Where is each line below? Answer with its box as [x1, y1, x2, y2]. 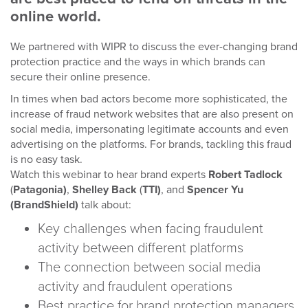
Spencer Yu [187, 182, 243, 197]
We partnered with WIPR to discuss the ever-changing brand [10, 39, 298, 54]
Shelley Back [72, 182, 140, 197]
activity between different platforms [38, 239, 247, 256]
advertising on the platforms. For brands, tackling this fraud [10, 137, 291, 151]
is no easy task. [10, 152, 85, 166]
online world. [10, 7, 101, 25]
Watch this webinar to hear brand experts [10, 167, 208, 181]
